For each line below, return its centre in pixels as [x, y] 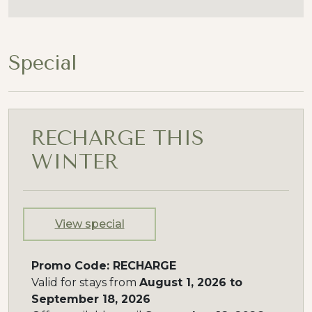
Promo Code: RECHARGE [104, 266]
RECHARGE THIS [118, 138]
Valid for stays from [85, 282]
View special [89, 224]
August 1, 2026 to [191, 282]
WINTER [75, 162]
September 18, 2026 [91, 299]
